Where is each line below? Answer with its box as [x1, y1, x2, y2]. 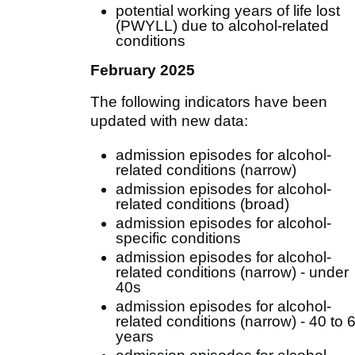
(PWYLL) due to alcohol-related [116, 17, 329, 34]
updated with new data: [90, 112, 248, 129]
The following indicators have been [90, 93, 327, 110]
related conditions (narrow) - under [116, 263, 349, 281]
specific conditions [116, 229, 241, 246]
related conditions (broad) [116, 195, 289, 212]
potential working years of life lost [116, 2, 340, 19]
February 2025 [90, 61, 195, 78]
